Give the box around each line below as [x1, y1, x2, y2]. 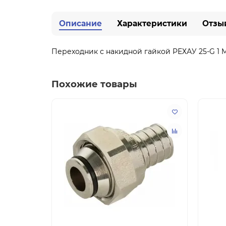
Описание [59, 19, 102, 29]
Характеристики [117, 19, 187, 29]
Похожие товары [51, 78, 137, 90]
